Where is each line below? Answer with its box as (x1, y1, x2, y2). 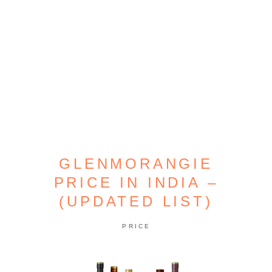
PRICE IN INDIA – (53, 174, 219, 191)
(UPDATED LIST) (59, 193, 213, 209)
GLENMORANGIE (59, 155, 213, 172)
